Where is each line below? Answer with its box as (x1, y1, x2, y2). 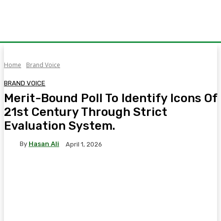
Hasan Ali (29, 140, 59, 148)
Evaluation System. (4, 118, 115, 133)
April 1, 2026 (66, 140, 102, 148)
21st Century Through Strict (4, 105, 167, 119)
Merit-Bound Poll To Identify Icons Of (4, 91, 217, 105)
